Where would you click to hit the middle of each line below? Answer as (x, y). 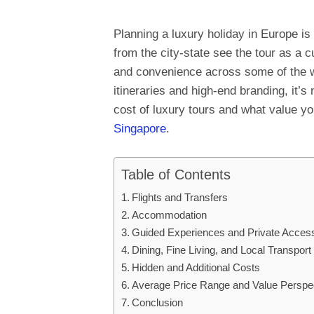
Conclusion (158, 303)
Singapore (140, 128)
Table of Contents (176, 175)
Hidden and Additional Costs (196, 268)
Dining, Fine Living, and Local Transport (222, 250)
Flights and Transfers (180, 198)
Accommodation (170, 215)
